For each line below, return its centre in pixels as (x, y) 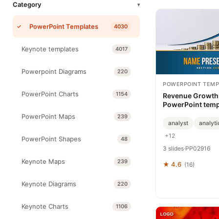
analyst (178, 123)
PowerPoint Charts (50, 94)
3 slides (173, 148)
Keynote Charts (45, 206)
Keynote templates (50, 49)
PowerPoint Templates (64, 26)
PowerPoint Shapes (51, 139)
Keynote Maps (43, 161)
